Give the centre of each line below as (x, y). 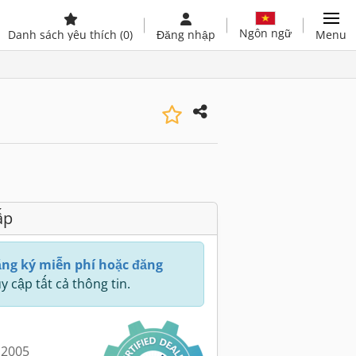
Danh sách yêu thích (64, 35)
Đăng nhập (186, 35)
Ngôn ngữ (265, 33)
